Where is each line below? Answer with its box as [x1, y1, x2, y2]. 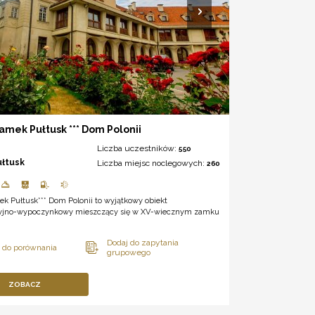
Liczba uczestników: [96, 143, 179, 153]
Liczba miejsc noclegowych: [96, 157, 207, 168]
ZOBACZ [8, 280, 41, 288]
